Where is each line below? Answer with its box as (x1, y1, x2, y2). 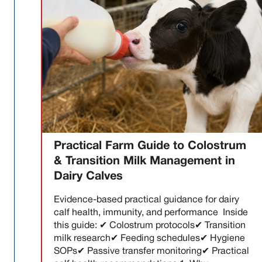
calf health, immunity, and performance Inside (54, 208, 248, 217)
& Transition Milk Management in (54, 156, 235, 167)
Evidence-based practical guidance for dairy (54, 195, 239, 204)
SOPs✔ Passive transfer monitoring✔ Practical (54, 247, 249, 256)
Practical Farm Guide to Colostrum (54, 140, 246, 151)
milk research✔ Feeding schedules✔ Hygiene (54, 234, 245, 243)
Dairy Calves (54, 171, 123, 182)
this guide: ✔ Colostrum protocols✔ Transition (54, 221, 246, 230)
